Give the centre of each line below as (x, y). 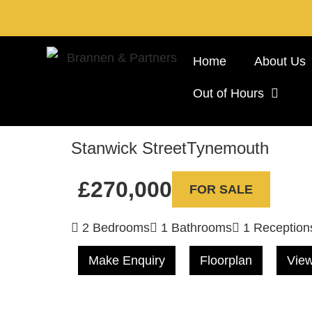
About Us (280, 62)
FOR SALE (221, 190)
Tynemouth (228, 148)
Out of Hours (228, 94)
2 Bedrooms (114, 227)
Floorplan (226, 260)
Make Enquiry (127, 260)
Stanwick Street (129, 148)
